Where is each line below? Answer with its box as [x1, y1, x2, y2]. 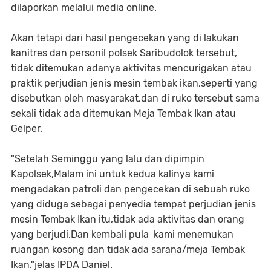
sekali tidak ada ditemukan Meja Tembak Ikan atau [11, 108, 236, 120]
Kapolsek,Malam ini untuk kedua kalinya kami [11, 168, 214, 180]
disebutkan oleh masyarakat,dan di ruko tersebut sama [11, 93, 260, 105]
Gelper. [11, 123, 42, 135]
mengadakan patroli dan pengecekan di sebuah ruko [11, 183, 250, 195]
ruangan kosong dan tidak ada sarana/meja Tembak [11, 244, 245, 256]
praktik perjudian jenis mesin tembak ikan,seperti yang [11, 77, 258, 90]
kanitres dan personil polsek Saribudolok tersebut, [11, 47, 237, 59]
